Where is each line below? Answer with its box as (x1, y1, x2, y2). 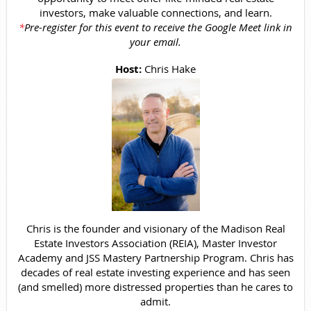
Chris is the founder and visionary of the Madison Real (26, 221, 285, 235)
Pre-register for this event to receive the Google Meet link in (24, 20, 292, 35)
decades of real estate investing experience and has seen (21, 264, 290, 279)
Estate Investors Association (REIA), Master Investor (34, 235, 277, 250)
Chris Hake (144, 62, 196, 76)
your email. (130, 35, 181, 49)
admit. (140, 294, 171, 308)
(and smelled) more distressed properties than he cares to (18, 279, 293, 294)
